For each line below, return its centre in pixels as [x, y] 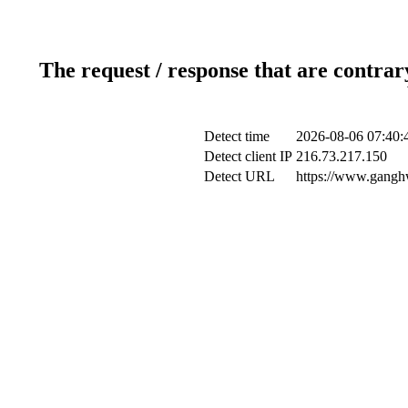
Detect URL [240, 176]
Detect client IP [248, 156]
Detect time [237, 136]
